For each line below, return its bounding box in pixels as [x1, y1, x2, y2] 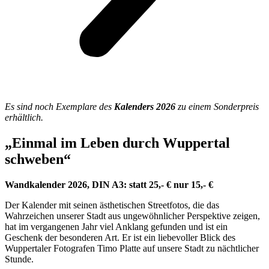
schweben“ [5, 151, 71, 168]
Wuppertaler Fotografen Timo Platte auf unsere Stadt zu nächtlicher [5, 243, 259, 254]
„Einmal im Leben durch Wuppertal [5, 135, 230, 151]
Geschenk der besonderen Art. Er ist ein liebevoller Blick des [5, 232, 235, 243]
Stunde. [5, 254, 36, 265]
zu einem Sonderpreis [178, 101, 259, 112]
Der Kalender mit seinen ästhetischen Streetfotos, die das [5, 200, 219, 211]
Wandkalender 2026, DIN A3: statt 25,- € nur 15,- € [5, 180, 213, 190]
